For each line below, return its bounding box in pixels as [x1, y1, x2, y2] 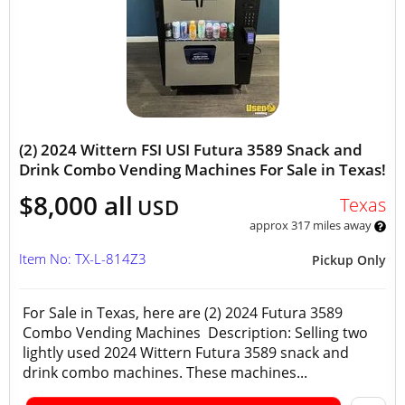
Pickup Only [312, 251, 386, 268]
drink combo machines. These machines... [23, 363, 307, 382]
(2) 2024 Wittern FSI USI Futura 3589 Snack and [19, 139, 363, 160]
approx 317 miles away [249, 217, 374, 233]
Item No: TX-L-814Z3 [19, 250, 146, 268]
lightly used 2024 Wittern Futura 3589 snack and [23, 343, 349, 363]
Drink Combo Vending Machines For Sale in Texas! [19, 159, 386, 180]
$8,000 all [19, 188, 133, 222]
